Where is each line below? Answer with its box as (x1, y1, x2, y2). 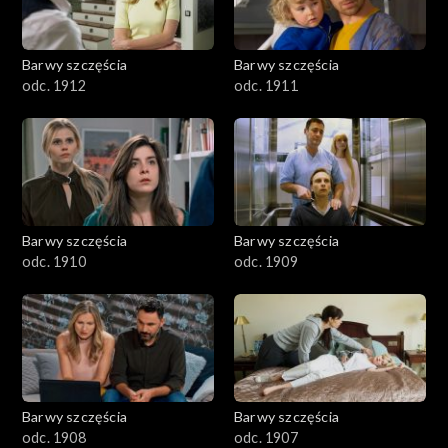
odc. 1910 (22, 253, 86, 271)
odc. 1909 (234, 253, 298, 271)
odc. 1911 (234, 77, 298, 95)
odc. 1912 (22, 77, 86, 95)
